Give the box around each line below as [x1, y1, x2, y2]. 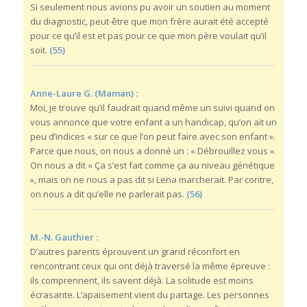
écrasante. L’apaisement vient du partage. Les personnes [29, 288, 269, 302]
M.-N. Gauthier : [29, 231, 98, 244]
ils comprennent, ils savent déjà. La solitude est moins [29, 274, 254, 287]
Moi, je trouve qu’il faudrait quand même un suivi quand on [29, 101, 275, 114]
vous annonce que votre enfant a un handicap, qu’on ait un [29, 116, 277, 129]
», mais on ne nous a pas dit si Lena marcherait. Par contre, [29, 173, 273, 186]
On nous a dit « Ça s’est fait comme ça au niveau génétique [29, 159, 275, 172]
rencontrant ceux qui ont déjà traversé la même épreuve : [29, 260, 270, 273]
